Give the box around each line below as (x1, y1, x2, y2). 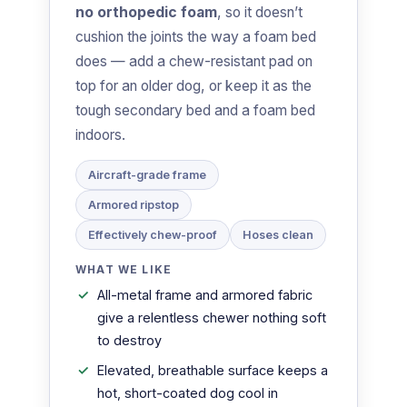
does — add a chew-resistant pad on (75, 53, 313, 71)
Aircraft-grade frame (88, 168, 206, 183)
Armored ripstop (88, 198, 179, 213)
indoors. (75, 126, 125, 144)
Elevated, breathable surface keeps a (97, 362, 328, 379)
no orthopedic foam (75, 4, 217, 22)
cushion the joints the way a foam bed (75, 28, 316, 46)
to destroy (97, 333, 162, 349)
